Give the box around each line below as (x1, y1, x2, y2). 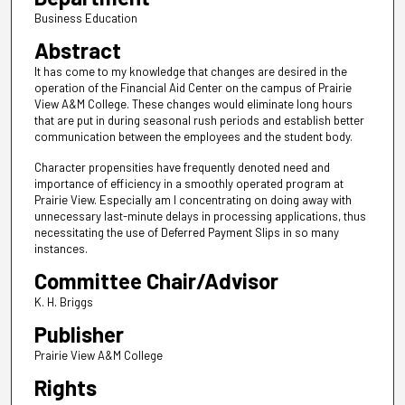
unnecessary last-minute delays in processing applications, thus (33, 209, 366, 224)
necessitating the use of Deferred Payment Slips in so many (33, 225, 339, 240)
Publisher (33, 321, 124, 348)
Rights (33, 374, 97, 401)
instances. (33, 241, 88, 257)
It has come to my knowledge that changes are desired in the (33, 64, 347, 79)
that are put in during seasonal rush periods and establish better (33, 113, 364, 127)
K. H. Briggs (33, 295, 93, 310)
